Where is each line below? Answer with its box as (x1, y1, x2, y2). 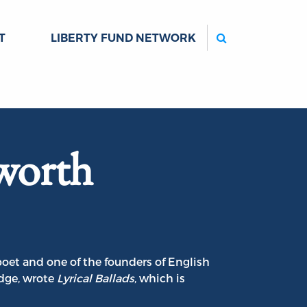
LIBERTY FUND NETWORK (51, 32, 196, 45)
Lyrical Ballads (57, 271, 134, 285)
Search (227, 25, 264, 38)
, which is (134, 271, 185, 285)
